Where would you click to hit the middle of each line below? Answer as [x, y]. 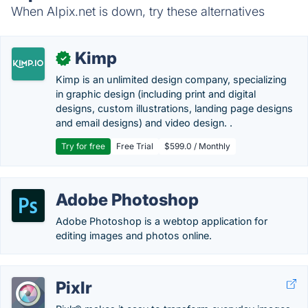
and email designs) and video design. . [144, 123]
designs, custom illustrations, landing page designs [174, 108]
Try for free [83, 146]
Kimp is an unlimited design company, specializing [171, 79]
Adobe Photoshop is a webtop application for [162, 221]
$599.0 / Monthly [197, 146]
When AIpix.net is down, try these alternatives [138, 11]
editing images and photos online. [134, 235]
